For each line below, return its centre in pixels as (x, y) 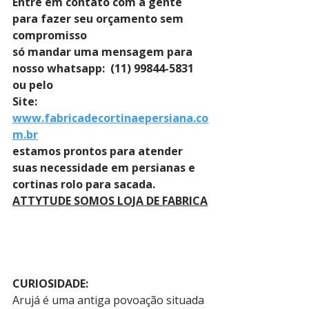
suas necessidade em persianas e (105, 168)
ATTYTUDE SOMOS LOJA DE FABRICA (110, 201)
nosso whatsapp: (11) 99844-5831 (104, 68)
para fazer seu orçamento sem (99, 19)
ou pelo (34, 85)
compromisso (51, 35)
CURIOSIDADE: (50, 283)
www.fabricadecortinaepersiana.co (110, 118)
